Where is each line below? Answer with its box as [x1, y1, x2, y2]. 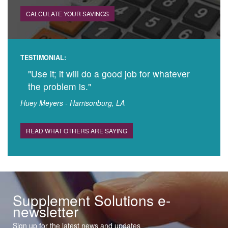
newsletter [13, 201, 78, 221]
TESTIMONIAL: [20, 53, 66, 62]
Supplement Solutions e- [13, 190, 170, 210]
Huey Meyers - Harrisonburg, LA [20, 98, 125, 108]
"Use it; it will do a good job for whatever [28, 67, 190, 80]
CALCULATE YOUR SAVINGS [26, 9, 109, 18]
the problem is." [28, 80, 91, 93]
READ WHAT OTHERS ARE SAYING [26, 126, 127, 135]
